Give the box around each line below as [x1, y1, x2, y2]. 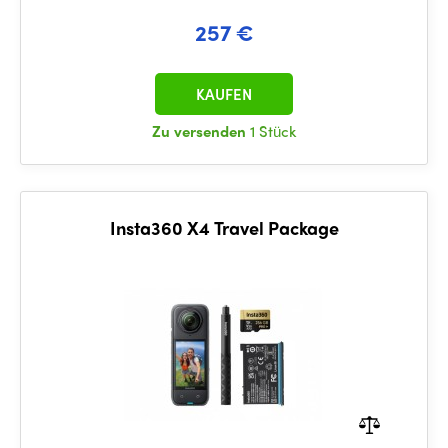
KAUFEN [196, 83, 252, 105]
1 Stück [250, 120, 296, 142]
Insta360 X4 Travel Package [109, 215, 339, 240]
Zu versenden [152, 120, 250, 142]
